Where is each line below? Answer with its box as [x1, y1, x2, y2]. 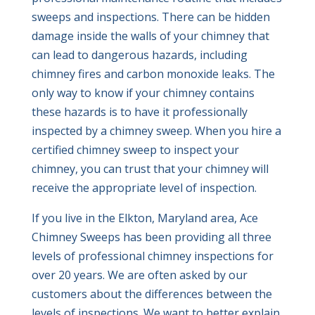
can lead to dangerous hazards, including [31, 47, 247, 63]
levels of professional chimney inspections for [31, 248, 274, 264]
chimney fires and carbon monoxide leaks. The [31, 66, 275, 82]
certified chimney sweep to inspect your [31, 142, 239, 158]
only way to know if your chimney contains [31, 85, 255, 101]
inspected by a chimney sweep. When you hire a [31, 123, 281, 139]
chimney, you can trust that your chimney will [31, 161, 269, 177]
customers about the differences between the [31, 286, 272, 302]
